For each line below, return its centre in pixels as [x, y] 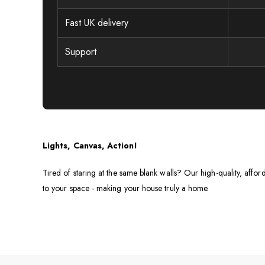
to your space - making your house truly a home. [126, 188]
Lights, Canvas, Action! [91, 145]
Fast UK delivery [97, 22]
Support [81, 51]
